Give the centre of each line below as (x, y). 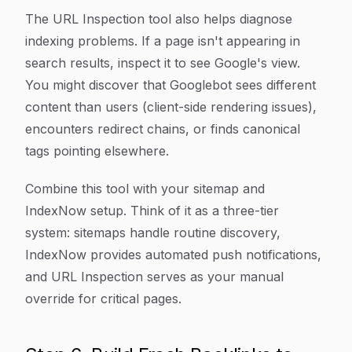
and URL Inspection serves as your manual (154, 277)
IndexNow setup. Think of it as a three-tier (152, 211)
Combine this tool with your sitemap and (145, 189)
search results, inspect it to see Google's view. (163, 63)
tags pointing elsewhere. (97, 151)
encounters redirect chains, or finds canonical (163, 129)
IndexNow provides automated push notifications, (173, 255)
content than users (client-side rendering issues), (171, 107)
